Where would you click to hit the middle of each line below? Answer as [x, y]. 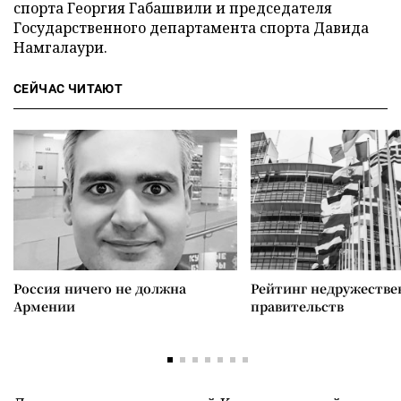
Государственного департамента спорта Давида [191, 28]
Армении [44, 306]
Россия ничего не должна [100, 288]
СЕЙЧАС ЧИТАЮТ [68, 89]
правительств [297, 306]
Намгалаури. [60, 47]
